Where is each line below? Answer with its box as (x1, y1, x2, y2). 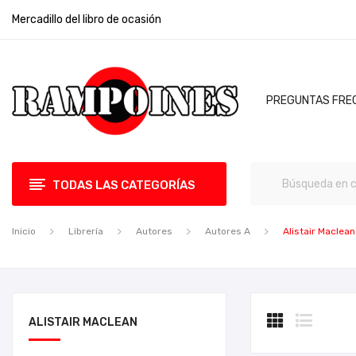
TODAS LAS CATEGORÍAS (52, 178, 195, 192)
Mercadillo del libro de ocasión (12, 13, 161, 26)
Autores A (205, 226, 250, 237)
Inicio (12, 226, 36, 237)
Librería (68, 226, 103, 237)
